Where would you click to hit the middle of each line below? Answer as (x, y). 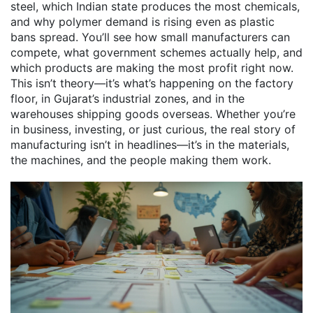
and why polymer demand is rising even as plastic (143, 22)
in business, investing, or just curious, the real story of (153, 129)
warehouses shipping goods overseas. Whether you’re (153, 114)
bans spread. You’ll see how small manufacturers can (150, 37)
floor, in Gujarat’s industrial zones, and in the (128, 99)
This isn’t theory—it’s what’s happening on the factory (152, 83)
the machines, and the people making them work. (141, 160)
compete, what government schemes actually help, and (156, 52)
